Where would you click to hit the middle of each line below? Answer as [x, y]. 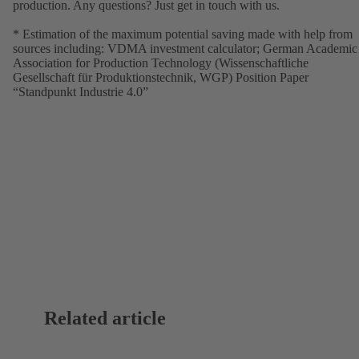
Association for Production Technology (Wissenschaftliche [161, 63]
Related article [105, 318]
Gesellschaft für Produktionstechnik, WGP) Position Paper [161, 77]
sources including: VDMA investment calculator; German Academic [185, 48]
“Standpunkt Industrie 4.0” [81, 91]
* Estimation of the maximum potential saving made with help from [183, 34]
